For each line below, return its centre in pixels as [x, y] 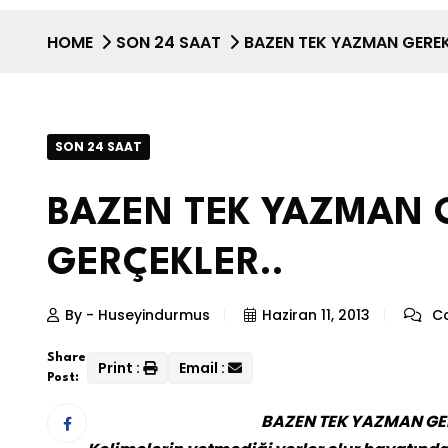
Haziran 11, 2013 [316, 315]
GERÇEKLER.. [165, 264]
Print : [119, 368]
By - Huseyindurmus [137, 315]
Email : [202, 368]
